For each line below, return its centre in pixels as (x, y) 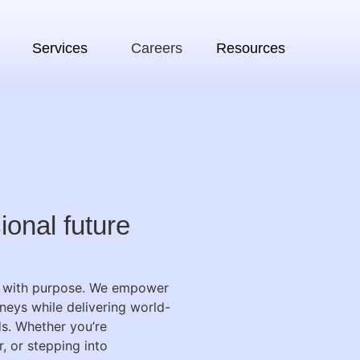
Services (59, 48)
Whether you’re (61, 326)
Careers (156, 48)
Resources (250, 48)
